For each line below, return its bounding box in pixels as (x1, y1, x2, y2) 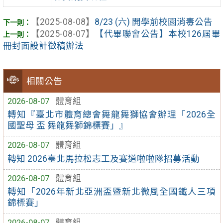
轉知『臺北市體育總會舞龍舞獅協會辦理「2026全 (7, 109, 216, 119)
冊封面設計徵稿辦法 (2, 40, 84, 51)
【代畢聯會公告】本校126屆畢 (94, 28, 221, 39)
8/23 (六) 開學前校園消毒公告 (94, 16, 213, 27)
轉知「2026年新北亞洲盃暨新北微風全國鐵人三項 (7, 187, 216, 197)
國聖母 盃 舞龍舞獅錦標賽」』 (7, 120, 128, 130)
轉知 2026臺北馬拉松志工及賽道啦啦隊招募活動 (7, 153, 200, 164)
